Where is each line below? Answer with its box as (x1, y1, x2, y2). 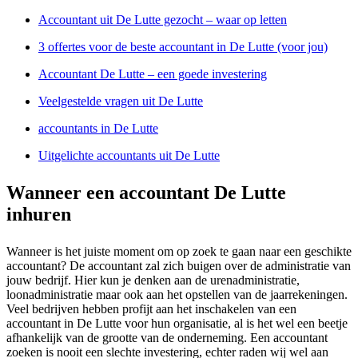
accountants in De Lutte (38, 121, 158, 135)
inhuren (6, 203, 71, 225)
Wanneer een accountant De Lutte (6, 181, 286, 203)
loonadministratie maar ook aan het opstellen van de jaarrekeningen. (6, 287, 348, 301)
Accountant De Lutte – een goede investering (38, 66, 267, 81)
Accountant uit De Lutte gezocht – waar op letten (38, 12, 287, 26)
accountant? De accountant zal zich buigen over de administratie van (6, 258, 351, 272)
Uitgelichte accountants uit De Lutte (38, 148, 220, 162)
